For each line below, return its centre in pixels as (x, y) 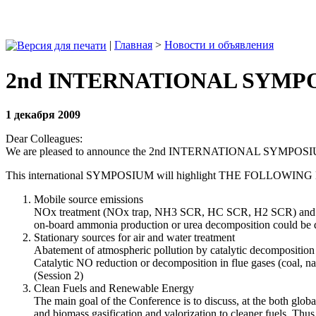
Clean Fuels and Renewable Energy (114, 288)
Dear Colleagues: (44, 139)
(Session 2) (59, 276)
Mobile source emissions (89, 200)
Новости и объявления (219, 44)
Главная (133, 44)
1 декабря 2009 (43, 115)
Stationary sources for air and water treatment (134, 238)
